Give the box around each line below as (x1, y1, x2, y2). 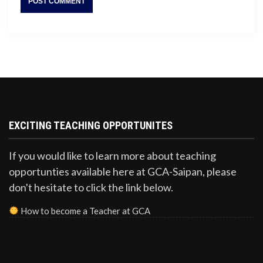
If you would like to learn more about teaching (9, 149, 216, 162)
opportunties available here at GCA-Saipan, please (9, 164, 237, 178)
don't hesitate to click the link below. (9, 180, 173, 194)
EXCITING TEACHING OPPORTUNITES (9, 119, 173, 131)
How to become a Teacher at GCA (21, 205, 151, 216)
